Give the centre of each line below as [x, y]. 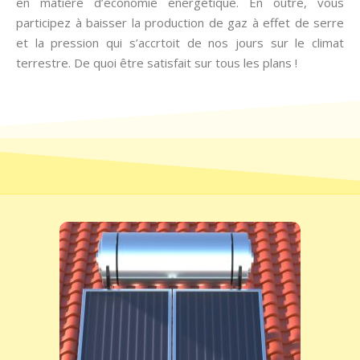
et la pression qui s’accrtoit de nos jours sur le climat [180, 43]
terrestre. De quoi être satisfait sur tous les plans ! [157, 63]
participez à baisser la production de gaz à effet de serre [180, 22]
